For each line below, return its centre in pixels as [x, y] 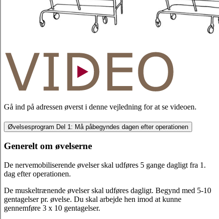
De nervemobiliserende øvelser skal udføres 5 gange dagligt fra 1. [105, 165]
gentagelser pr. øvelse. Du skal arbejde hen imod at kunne [93, 199]
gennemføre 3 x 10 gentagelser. [52, 208]
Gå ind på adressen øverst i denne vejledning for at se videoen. [100, 107]
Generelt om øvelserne [48, 146]
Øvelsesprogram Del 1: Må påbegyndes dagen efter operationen [98, 127]
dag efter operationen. [37, 174]
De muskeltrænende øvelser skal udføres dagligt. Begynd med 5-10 [108, 191]
